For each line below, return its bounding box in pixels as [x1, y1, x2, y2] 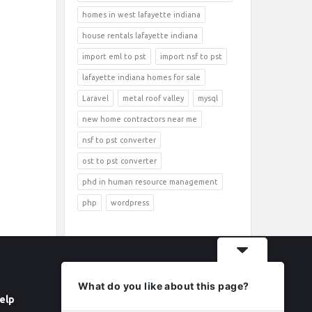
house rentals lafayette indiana [82, 31, 198, 40]
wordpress [111, 198, 149, 207]
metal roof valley [123, 94, 184, 102]
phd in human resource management [82, 178, 218, 186]
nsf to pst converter [82, 136, 156, 144]
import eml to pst [82, 52, 146, 61]
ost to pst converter [82, 157, 157, 165]
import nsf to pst [160, 52, 222, 61]
